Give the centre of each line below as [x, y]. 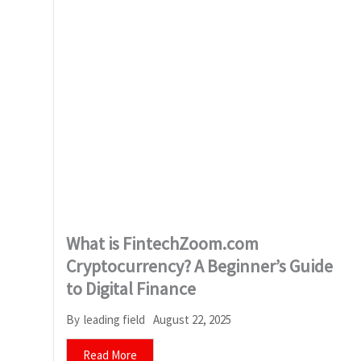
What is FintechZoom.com [162, 243]
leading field [114, 320]
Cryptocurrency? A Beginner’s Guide [199, 266]
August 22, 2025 [192, 319]
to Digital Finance [131, 288]
